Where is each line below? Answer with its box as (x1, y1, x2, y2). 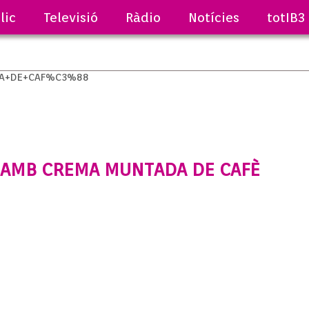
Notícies (188, 10, 239, 25)
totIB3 (266, 10, 305, 25)
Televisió (43, 10, 98, 25)
